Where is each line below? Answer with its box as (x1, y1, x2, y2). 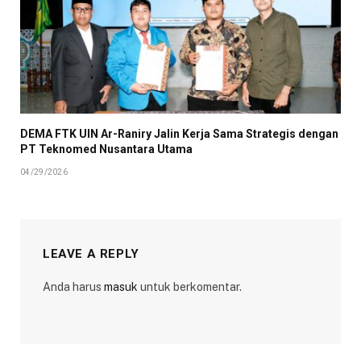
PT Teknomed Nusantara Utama (20, 143, 193, 156)
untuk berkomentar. (138, 280, 242, 294)
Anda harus (43, 280, 104, 294)
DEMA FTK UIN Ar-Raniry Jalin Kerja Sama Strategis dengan (20, 127, 338, 141)
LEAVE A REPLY (43, 247, 139, 262)
